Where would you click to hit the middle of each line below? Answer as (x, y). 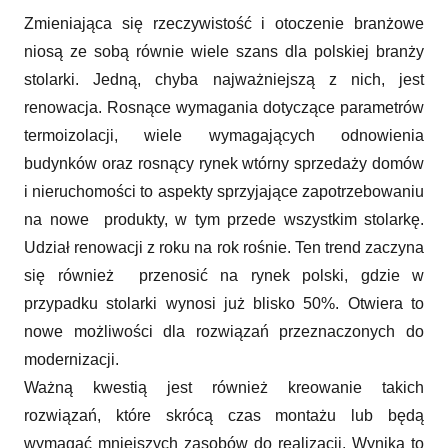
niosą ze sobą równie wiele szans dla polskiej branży (224, 51)
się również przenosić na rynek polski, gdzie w (224, 275)
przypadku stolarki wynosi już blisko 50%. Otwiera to (224, 303)
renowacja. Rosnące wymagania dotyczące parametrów (224, 107)
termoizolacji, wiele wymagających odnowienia (224, 135)
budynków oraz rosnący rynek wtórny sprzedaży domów (224, 163)
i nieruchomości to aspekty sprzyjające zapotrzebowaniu (224, 191)
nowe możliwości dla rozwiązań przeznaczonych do (224, 331)
